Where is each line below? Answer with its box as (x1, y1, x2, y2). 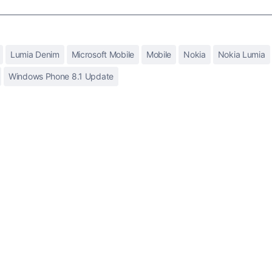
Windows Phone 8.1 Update (8, 70, 114, 81)
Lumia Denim (10, 49, 59, 59)
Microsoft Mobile (71, 49, 134, 59)
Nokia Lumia (217, 49, 265, 59)
